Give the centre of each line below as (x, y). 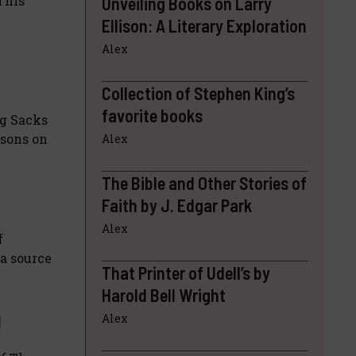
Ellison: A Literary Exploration (204, 26)
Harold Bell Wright (164, 295)
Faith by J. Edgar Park (177, 205)
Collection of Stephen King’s (198, 93)
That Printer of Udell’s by (186, 273)
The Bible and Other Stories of (204, 183)
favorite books (152, 116)
